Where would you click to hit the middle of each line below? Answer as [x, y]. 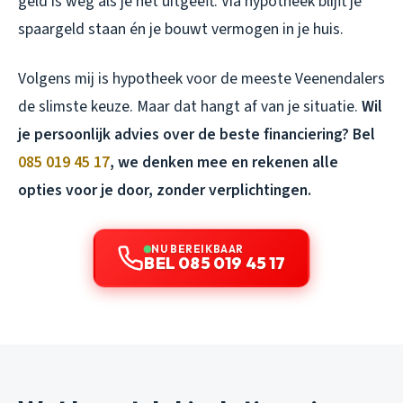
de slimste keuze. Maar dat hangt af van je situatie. [190, 106]
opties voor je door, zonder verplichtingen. [165, 190]
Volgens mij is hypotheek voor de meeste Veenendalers [201, 78]
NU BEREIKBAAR [197, 248]
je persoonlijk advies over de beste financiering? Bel [197, 134]
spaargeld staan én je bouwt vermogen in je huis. [181, 29]
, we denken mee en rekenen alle [224, 162]
